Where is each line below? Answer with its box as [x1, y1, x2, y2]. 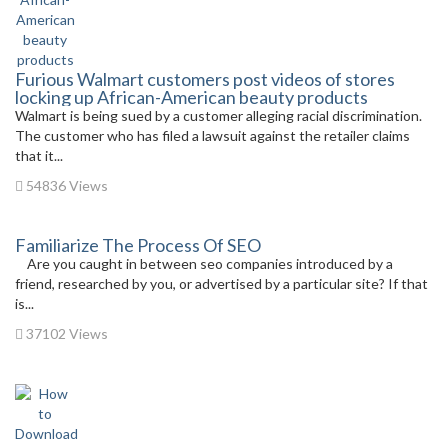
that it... [15, 147, 63, 164]
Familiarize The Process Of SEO [15, 234, 261, 256]
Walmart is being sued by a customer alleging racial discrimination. [15, 107, 425, 124]
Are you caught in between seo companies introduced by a [15, 255, 393, 272]
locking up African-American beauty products [15, 86, 368, 108]
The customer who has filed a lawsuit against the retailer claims [15, 127, 410, 144]
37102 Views [23, 325, 108, 342]
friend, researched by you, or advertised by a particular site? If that [15, 275, 428, 292]
